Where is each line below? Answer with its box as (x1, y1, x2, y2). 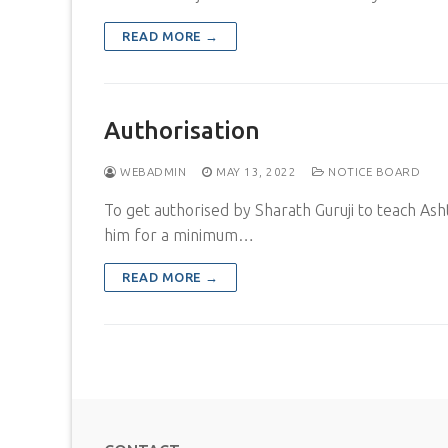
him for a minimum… (104, 225, 254, 244)
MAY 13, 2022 (216, 164, 296, 178)
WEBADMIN (116, 164, 186, 178)
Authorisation (104, 116, 260, 144)
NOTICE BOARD (324, 164, 420, 178)
